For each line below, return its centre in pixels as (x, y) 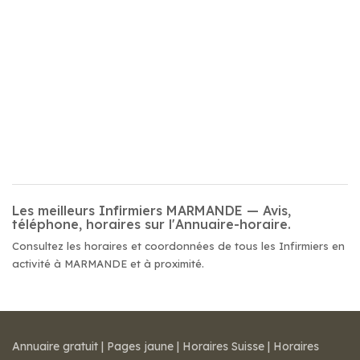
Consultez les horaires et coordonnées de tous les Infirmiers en (178, 246)
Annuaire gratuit (55, 346)
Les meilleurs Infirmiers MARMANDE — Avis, (151, 211)
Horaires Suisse (223, 346)
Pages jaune (140, 346)
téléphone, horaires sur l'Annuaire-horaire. (151, 224)
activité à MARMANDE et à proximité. (108, 264)
